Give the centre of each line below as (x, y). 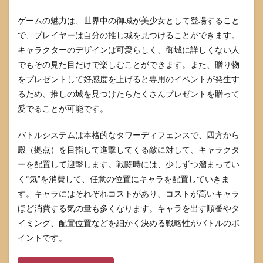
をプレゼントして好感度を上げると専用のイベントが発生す (129, 79)
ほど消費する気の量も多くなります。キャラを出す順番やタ (129, 208)
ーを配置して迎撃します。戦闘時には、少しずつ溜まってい (129, 164)
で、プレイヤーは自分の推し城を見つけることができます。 (129, 35)
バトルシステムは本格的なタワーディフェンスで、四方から (129, 135)
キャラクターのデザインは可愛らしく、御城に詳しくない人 (129, 50)
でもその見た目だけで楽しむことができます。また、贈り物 (129, 65)
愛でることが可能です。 (63, 109)
